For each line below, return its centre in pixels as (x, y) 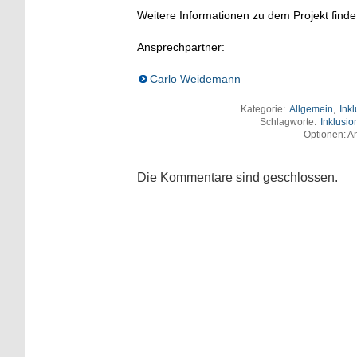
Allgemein (311, 110)
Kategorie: (264, 110)
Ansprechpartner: (181, 47)
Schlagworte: (289, 122)
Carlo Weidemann (195, 79)
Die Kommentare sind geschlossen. (237, 178)
